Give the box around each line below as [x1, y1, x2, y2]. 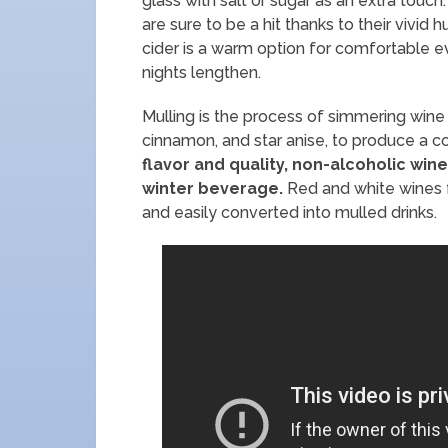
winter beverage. [142, 179, 283, 198]
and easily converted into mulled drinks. [142, 203, 437, 222]
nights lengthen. [142, 63, 261, 82]
